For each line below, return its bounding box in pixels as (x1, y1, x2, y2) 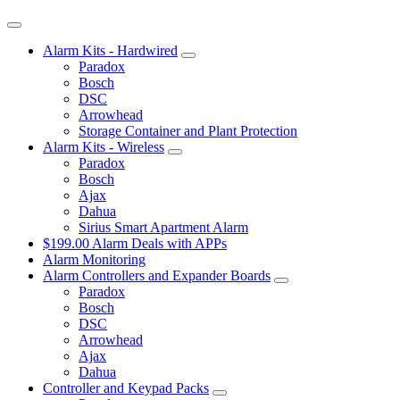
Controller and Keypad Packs (43, 379, 209, 396)
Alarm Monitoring (43, 251, 146, 267)
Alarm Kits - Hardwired (43, 42, 178, 58)
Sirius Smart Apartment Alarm (79, 219, 248, 235)
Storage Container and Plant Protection (79, 122, 297, 138)
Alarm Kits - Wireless (43, 138, 164, 154)
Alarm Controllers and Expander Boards (43, 267, 271, 283)
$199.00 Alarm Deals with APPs (43, 235, 227, 251)
